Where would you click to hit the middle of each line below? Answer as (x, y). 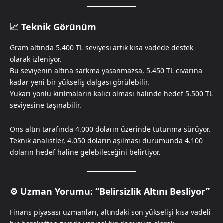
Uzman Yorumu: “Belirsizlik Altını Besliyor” (115, 191)
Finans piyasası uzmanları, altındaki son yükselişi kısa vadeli (110, 212)
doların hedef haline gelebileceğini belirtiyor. (85, 152)
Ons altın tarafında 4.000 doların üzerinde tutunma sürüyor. (110, 129)
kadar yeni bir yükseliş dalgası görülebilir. (80, 82)
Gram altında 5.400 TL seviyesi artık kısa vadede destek (102, 47)
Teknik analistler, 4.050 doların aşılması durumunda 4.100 (106, 140)
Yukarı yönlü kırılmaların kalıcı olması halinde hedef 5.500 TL (111, 93)
